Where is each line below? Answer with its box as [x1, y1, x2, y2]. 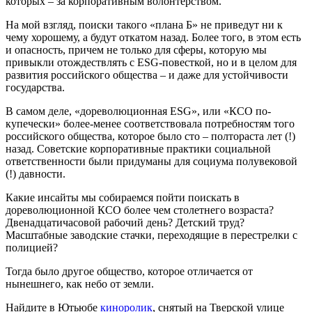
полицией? [6, 242, 58, 253]
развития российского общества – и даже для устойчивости [6, 69, 288, 81]
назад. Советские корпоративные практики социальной [6, 143, 271, 155]
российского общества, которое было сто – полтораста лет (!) [6, 130, 295, 142]
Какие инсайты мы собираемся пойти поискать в [6, 192, 240, 203]
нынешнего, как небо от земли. [6, 278, 154, 290]
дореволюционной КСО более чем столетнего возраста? [6, 204, 274, 216]
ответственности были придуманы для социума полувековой [6, 155, 297, 167]
